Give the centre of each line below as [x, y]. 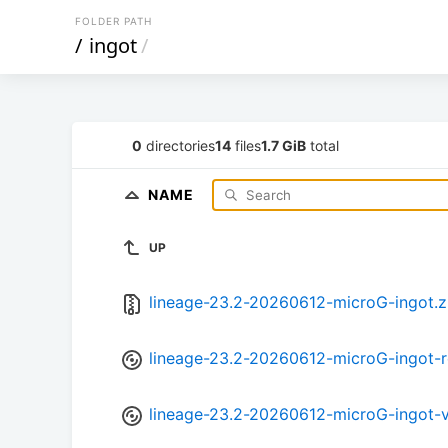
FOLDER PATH [113, 21]
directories [178, 145]
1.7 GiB [283, 145]
